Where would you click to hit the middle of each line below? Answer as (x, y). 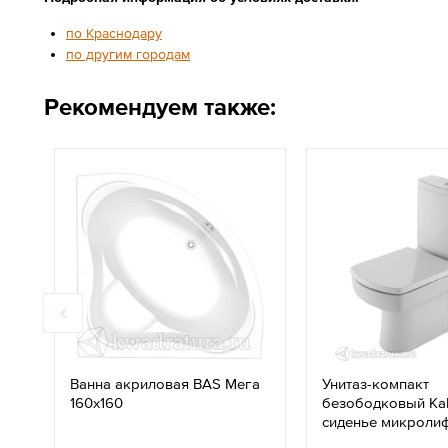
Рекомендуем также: (160, 106)
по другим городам (128, 54)
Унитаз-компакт (375, 383)
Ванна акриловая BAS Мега (165, 383)
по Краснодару (114, 33)
